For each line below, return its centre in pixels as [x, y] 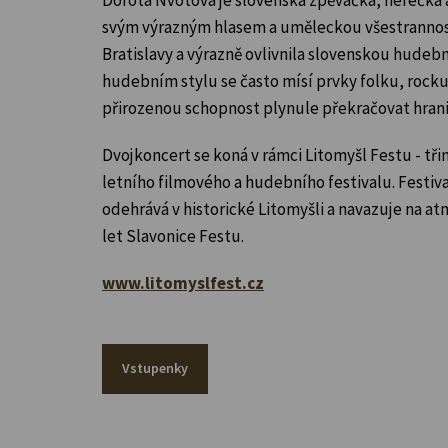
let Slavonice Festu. [173, 235]
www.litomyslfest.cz [183, 282]
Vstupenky [155, 367]
